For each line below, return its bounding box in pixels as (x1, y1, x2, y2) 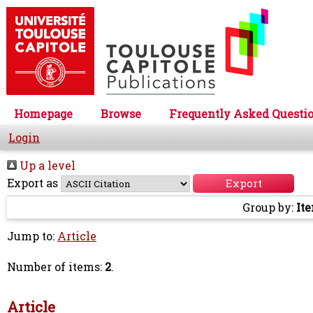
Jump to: (7, 228, 57, 244)
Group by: (242, 200, 296, 215)
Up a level (17, 158, 75, 173)
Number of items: (7, 259, 105, 275)
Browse (101, 106, 141, 122)
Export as (7, 175, 58, 191)
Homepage (14, 106, 73, 122)
